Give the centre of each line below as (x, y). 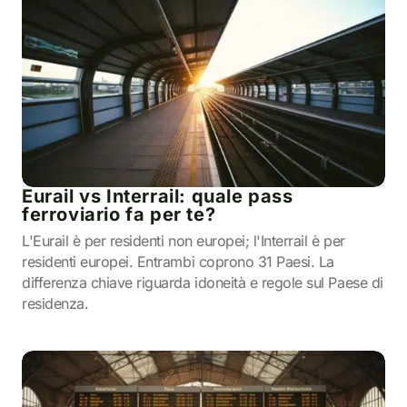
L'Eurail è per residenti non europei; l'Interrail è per (184, 241)
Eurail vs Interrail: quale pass (158, 196)
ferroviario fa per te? (119, 214)
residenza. (55, 303)
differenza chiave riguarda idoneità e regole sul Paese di (203, 283)
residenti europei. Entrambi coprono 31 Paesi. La (178, 262)
